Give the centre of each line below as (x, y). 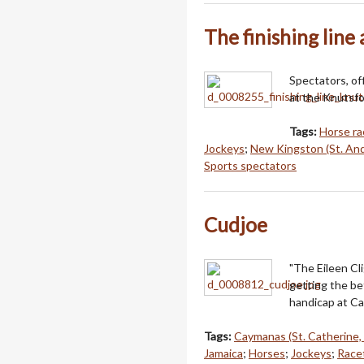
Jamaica (223, 353)
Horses (267, 353)
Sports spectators (250, 166)
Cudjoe (236, 225)
